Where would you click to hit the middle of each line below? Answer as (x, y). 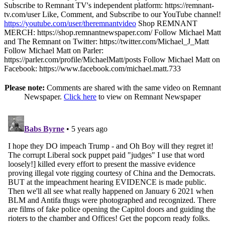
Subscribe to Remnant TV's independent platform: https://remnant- (109, 6)
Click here (80, 97)
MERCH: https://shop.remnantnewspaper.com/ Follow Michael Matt (113, 33)
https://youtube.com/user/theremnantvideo (70, 24)
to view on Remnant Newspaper (149, 97)
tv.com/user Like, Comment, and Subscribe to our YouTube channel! (113, 15)
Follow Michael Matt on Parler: (54, 51)
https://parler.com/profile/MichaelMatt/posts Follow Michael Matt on (112, 60)
